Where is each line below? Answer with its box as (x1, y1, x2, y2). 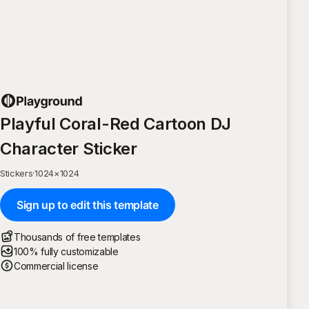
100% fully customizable (14, 245, 119, 257)
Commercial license (14, 259, 99, 272)
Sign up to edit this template (17, 197, 159, 212)
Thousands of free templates (14, 230, 141, 243)
